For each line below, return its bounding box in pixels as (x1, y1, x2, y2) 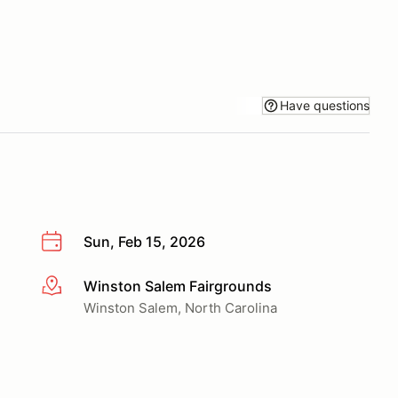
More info (40, 277, 105, 296)
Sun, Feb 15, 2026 (84, 233, 205, 251)
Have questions (280, 97, 370, 113)
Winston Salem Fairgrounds (84, 276, 272, 295)
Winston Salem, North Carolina (84, 298, 277, 316)
